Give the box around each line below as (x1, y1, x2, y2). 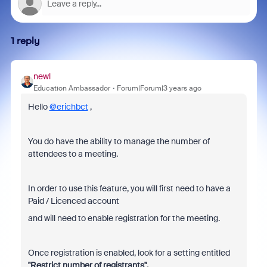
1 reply (10, 35, 40, 46)
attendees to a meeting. (27, 148, 118, 159)
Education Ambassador (33, 83, 110, 93)
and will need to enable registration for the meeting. (27, 213, 220, 223)
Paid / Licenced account (27, 195, 119, 206)
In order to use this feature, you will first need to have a (27, 183, 231, 194)
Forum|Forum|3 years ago (116, 83, 201, 93)
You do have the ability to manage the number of (27, 136, 210, 147)
